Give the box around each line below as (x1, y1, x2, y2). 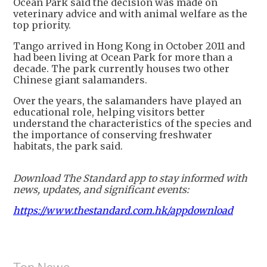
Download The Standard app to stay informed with (13, 172, 247, 185)
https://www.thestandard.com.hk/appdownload (13, 204, 233, 217)
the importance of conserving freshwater (13, 129, 212, 141)
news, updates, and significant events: (13, 184, 189, 196)
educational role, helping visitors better (13, 106, 205, 119)
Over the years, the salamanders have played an (13, 95, 241, 107)
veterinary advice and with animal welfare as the (13, 8, 247, 20)
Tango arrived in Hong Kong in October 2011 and (13, 40, 245, 52)
